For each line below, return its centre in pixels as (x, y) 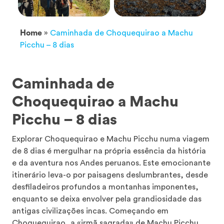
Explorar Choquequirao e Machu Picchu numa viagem (111, 139)
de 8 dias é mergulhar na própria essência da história (109, 151)
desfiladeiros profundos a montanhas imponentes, (105, 187)
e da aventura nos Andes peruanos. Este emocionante (111, 163)
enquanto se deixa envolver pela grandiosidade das (107, 199)
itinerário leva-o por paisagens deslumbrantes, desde (110, 175)
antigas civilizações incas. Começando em (90, 211)
